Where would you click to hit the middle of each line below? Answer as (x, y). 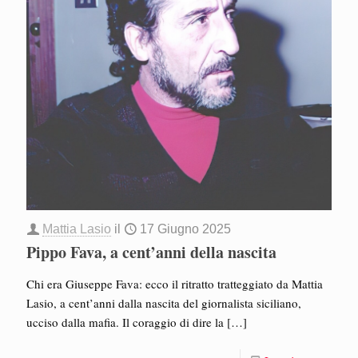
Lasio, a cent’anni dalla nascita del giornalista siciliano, (164, 302)
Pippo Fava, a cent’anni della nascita (151, 252)
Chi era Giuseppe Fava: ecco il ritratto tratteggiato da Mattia (175, 283)
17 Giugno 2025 (185, 229)
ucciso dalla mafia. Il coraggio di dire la (125, 322)
